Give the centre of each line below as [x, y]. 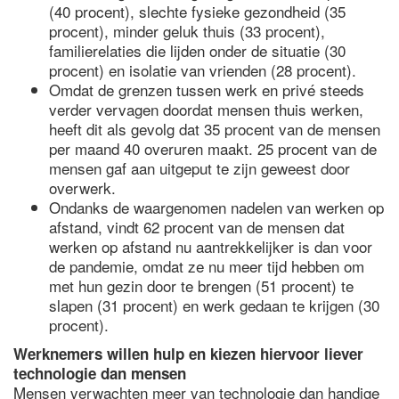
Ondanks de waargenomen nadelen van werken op [216, 207]
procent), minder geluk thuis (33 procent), [187, 31]
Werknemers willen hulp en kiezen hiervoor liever [188, 354]
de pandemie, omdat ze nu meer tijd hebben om [207, 266]
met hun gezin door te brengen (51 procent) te [201, 285]
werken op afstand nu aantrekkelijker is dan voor [211, 246]
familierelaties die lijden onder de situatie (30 [197, 50]
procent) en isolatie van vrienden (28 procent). [203, 70]
